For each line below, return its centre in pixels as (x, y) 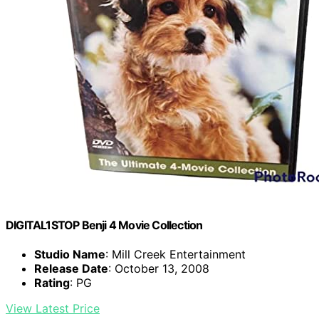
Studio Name (70, 255)
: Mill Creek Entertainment (176, 255)
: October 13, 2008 (159, 269)
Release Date (71, 269)
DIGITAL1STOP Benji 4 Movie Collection (104, 225)
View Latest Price (53, 309)
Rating (52, 283)
